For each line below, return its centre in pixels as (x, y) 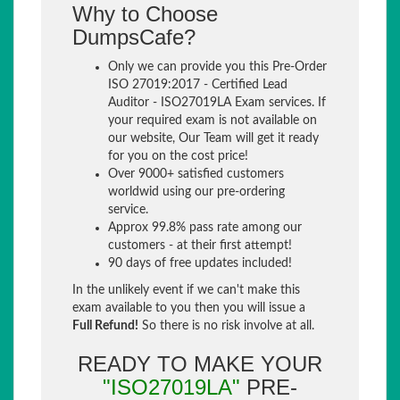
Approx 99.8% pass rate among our (205, 228)
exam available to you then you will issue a (189, 308)
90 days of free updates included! (200, 263)
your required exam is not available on (212, 121)
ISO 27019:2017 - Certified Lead (198, 85)
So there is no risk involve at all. (226, 326)
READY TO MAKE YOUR (200, 364)
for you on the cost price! (178, 156)
